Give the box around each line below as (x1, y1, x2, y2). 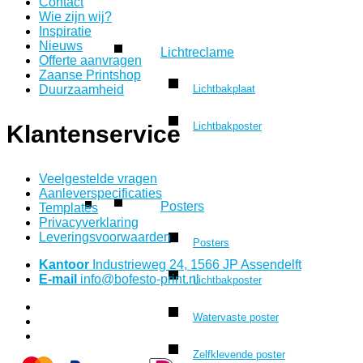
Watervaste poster (193, 311, 279, 323)
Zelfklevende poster (193, 348, 285, 361)
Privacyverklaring (39, 216, 139, 230)
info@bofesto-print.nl (77, 272, 199, 287)
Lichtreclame (160, 45, 234, 59)
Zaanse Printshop (39, 68, 141, 83)
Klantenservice (6, 121, 181, 148)
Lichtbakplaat (193, 83, 255, 95)
